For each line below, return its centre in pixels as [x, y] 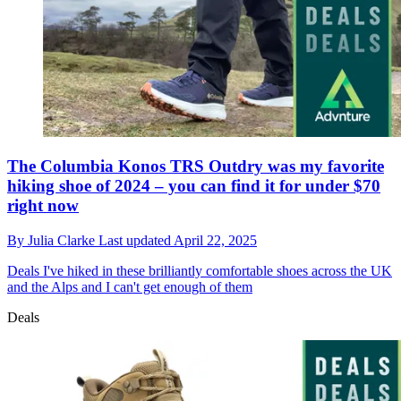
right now [43, 206]
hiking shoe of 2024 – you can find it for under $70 [194, 186]
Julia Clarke [63, 241]
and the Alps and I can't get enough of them [130, 287]
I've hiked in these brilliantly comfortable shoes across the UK [216, 271]
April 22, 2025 [215, 241]
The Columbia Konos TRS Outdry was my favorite [196, 166]
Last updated [136, 241]
